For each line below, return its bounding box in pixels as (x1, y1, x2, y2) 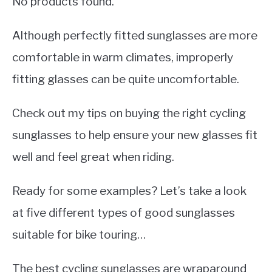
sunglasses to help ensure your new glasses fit (12, 127, 257, 142)
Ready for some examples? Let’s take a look (12, 183, 246, 198)
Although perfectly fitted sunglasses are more (12, 28, 257, 42)
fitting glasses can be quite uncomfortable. (12, 72, 239, 86)
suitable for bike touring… (12, 227, 146, 242)
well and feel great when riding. (12, 149, 174, 164)
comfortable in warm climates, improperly (12, 50, 233, 64)
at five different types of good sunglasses (12, 205, 235, 220)
